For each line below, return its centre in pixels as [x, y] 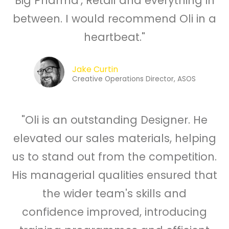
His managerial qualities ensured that [114, 175]
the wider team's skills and [114, 194]
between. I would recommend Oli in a [114, 19]
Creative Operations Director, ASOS [134, 79]
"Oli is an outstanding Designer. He [114, 120]
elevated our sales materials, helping [114, 139]
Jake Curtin [95, 70]
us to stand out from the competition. [114, 157]
